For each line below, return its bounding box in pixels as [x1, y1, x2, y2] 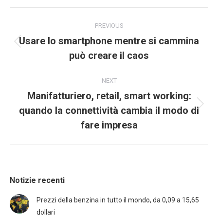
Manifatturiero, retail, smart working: [27, 90, 191, 102]
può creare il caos [69, 49, 149, 61]
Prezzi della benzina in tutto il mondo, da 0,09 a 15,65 [36, 196, 199, 204]
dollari [36, 208, 55, 216]
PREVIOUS [94, 21, 124, 29]
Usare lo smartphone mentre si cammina [19, 35, 199, 47]
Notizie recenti [10, 175, 65, 185]
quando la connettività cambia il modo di [19, 104, 199, 116]
